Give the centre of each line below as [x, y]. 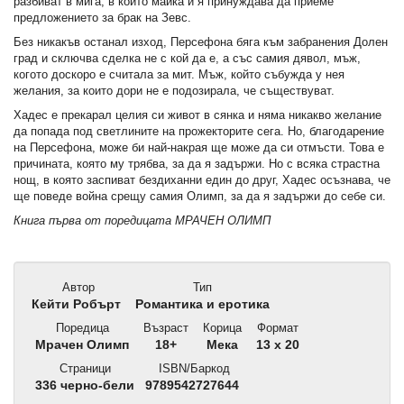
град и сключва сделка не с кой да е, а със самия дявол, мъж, [187, 59]
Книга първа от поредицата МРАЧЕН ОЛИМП [142, 221]
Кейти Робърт [76, 305]
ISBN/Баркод [192, 369]
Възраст [164, 328]
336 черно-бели [83, 386]
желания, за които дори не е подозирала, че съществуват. [174, 91]
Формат [276, 328]
